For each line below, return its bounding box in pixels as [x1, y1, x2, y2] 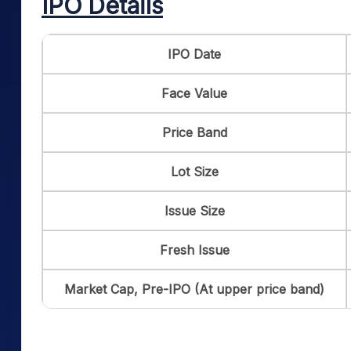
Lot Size [170, 164, 219, 179]
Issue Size [164, 203, 225, 219]
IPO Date [168, 46, 221, 62]
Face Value [161, 85, 227, 101]
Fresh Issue [159, 242, 230, 258]
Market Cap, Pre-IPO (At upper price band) [64, 281, 324, 297]
